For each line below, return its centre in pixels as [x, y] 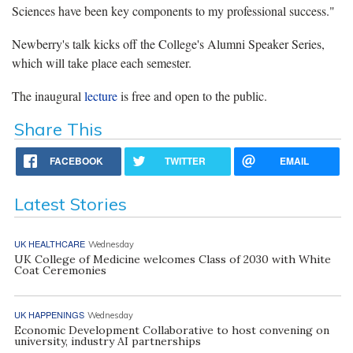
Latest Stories [70, 204]
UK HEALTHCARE [49, 243]
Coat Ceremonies [60, 270]
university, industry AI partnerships [107, 341]
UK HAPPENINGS [49, 314]
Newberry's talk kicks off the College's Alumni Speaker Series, [168, 43]
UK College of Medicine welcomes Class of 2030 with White [172, 259]
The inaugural [48, 95]
